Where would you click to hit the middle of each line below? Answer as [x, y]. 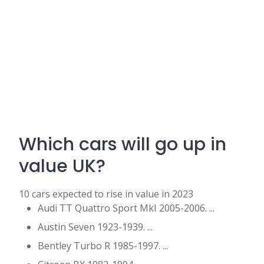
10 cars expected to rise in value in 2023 [106, 194]
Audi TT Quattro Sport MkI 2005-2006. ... [126, 208]
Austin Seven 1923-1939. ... [95, 227]
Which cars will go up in [123, 144]
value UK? [62, 166]
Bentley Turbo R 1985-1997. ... [103, 246]
